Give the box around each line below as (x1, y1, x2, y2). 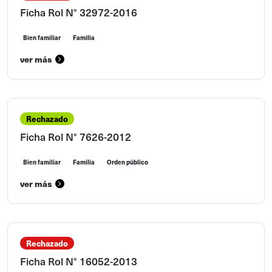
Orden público (107, 158, 148, 166)
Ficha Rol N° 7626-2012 (20, 129, 131, 144)
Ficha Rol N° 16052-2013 (20, 254, 137, 268)
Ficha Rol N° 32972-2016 (20, 5, 137, 19)
